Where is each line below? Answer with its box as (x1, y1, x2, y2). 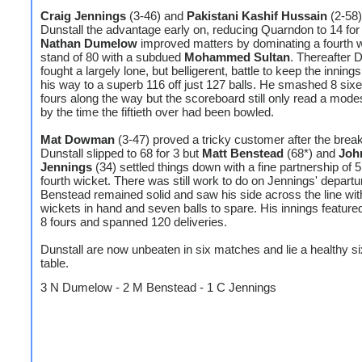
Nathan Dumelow (40, 36, 137, 50)
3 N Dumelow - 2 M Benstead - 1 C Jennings (40, 280, 293, 294)
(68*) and (284, 146, 339, 160)
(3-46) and (126, 9, 187, 23)
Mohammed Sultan (184, 50, 290, 64)
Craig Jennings (40, 9, 126, 23)
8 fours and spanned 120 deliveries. (40, 215, 227, 229)
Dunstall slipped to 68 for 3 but (40, 146, 202, 160)
